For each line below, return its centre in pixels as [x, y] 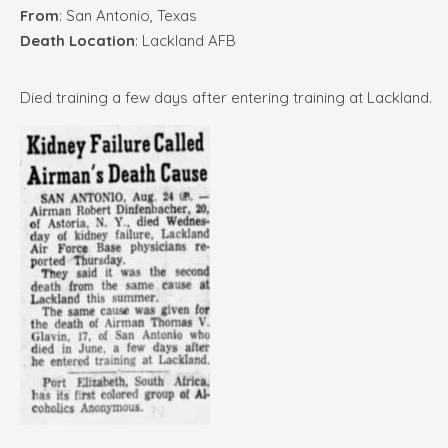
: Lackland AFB [185, 40]
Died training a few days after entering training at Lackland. [226, 97]
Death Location [77, 40]
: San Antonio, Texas [128, 15]
